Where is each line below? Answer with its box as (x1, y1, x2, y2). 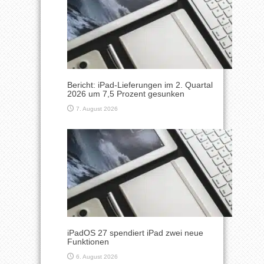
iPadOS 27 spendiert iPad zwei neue (67, 228, 203, 238)
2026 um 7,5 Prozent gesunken (67, 89, 184, 99)
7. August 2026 (76, 105, 118, 113)
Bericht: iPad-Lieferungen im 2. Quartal (67, 80, 213, 90)
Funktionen (67, 237, 109, 247)
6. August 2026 (76, 253, 118, 260)
